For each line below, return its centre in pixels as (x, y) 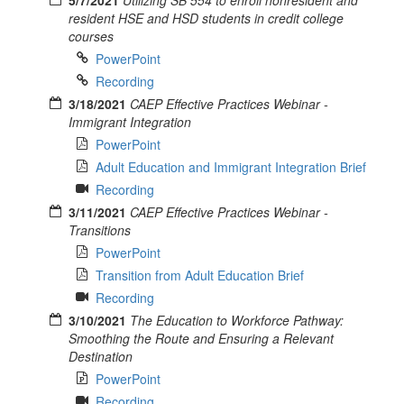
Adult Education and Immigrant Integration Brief (231, 166)
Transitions (100, 230)
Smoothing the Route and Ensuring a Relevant (201, 338)
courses (91, 36)
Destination (101, 356)
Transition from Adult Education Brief (200, 275)
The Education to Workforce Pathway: (237, 320)
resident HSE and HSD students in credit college (206, 18)
